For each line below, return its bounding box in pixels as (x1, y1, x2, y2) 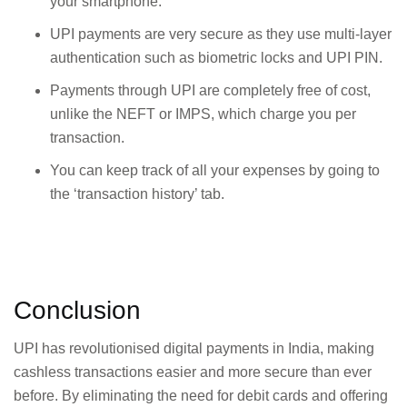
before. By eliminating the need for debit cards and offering (14, 388, 388, 404)
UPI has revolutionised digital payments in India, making (14, 341, 374, 357)
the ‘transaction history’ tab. (50, 186, 224, 203)
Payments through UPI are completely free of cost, (50, 83, 371, 99)
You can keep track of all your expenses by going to (50, 163, 380, 179)
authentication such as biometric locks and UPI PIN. (50, 50, 382, 66)
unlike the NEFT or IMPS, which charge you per (50, 106, 356, 123)
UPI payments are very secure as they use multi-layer (50, 26, 392, 43)
